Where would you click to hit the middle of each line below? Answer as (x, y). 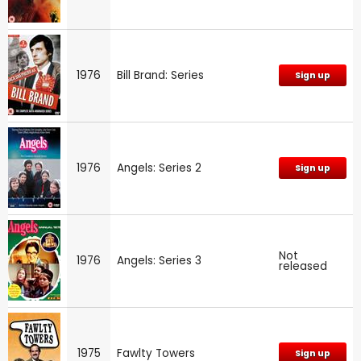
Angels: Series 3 (159, 260)
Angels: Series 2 (159, 168)
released (303, 266)
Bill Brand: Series (160, 75)
